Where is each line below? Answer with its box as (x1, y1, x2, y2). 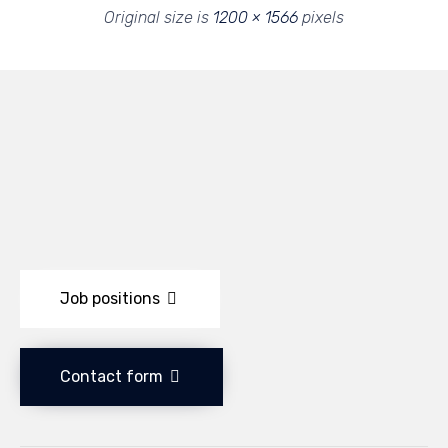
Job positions (60, 288, 160, 308)
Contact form (60, 366, 163, 386)
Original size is (104, 8, 213, 28)
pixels (298, 8, 344, 28)
